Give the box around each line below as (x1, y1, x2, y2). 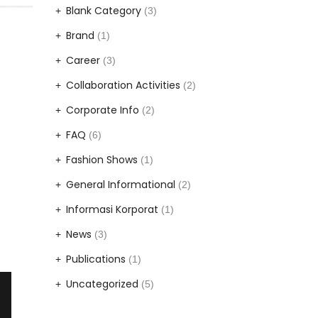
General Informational (65, 177, 175, 192)
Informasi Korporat (65, 202, 158, 217)
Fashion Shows (65, 153, 138, 168)
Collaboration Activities (65, 78, 180, 93)
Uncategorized (65, 277, 138, 292)
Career (65, 53, 100, 68)
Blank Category (65, 4, 141, 18)
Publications (65, 252, 126, 267)
